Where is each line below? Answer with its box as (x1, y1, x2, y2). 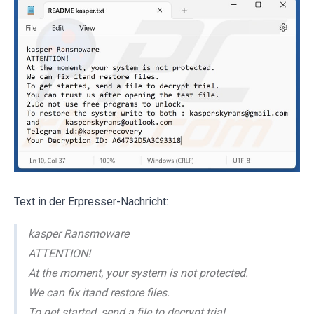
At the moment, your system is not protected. (28, 266, 248, 280)
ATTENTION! (28, 247, 90, 261)
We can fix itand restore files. (28, 286, 170, 300)
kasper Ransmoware (28, 227, 129, 241)
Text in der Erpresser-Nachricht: (14, 195, 168, 209)
